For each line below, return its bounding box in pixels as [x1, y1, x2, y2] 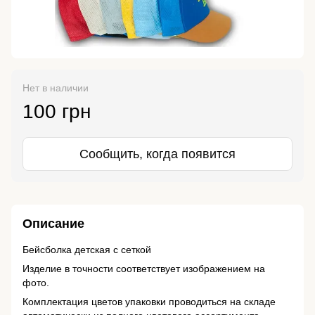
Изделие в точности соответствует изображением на [22, 263, 265, 275]
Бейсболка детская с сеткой [22, 244, 151, 256]
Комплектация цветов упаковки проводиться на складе [22, 296, 276, 308]
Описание [22, 217, 84, 231]
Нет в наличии [22, 82, 89, 94]
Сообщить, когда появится [79, 147, 236, 162]
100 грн [22, 101, 91, 123]
